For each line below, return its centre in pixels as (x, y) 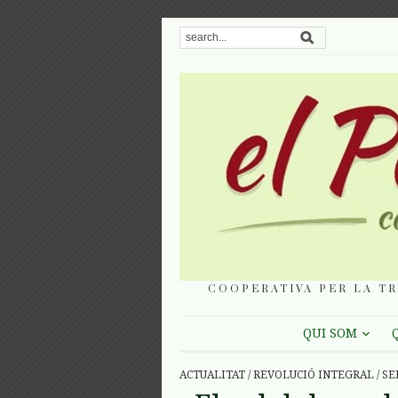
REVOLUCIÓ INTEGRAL (314, 375)
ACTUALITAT (212, 375)
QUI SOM (330, 333)
